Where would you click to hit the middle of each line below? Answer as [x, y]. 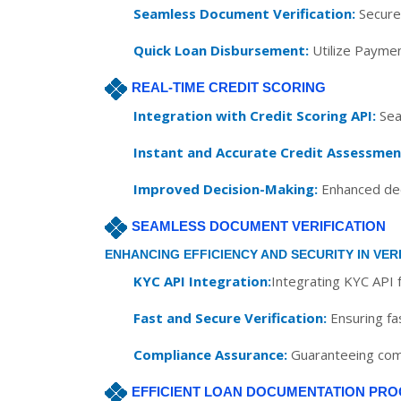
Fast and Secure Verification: [230, 318]
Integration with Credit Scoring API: [255, 115]
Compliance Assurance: [210, 354]
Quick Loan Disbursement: [221, 50]
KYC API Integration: [202, 281]
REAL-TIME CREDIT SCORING [229, 87]
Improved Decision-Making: [226, 189]
